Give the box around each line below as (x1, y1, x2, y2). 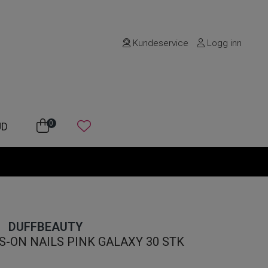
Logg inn (205, 38, 242, 48)
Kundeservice (130, 38, 189, 48)
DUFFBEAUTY (8, 220, 83, 234)
